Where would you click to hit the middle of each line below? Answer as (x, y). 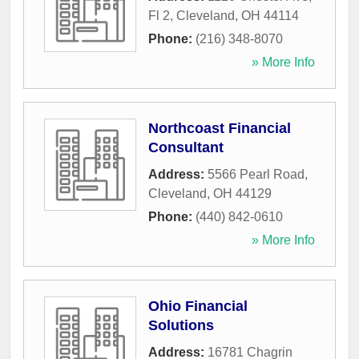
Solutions (181, 326)
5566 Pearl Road (256, 175)
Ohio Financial (198, 307)
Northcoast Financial (220, 129)
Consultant (186, 148)
